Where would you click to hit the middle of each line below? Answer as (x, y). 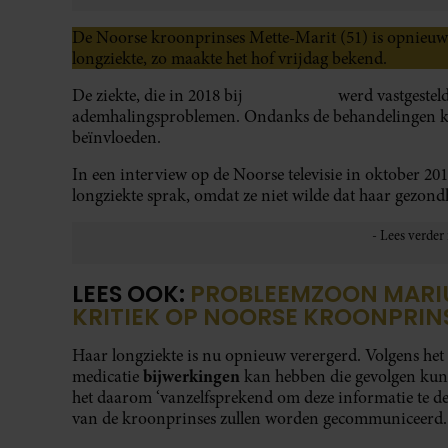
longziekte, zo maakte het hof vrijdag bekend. (229, 58)
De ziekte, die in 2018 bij (159, 95)
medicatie (107, 377)
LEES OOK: (131, 294)
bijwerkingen (193, 376)
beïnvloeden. (116, 137)
